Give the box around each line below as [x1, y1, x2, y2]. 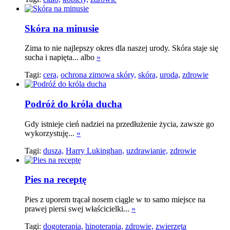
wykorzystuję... [25, 128, 76, 138]
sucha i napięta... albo [25, 53, 97, 62]
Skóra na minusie [25, 23, 99, 34]
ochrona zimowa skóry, [61, 70, 136, 80]
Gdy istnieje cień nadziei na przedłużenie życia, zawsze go [25, 119, 214, 128]
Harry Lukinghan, [66, 146, 124, 155]
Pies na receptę [25, 174, 86, 185]
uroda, [160, 70, 180, 80]
